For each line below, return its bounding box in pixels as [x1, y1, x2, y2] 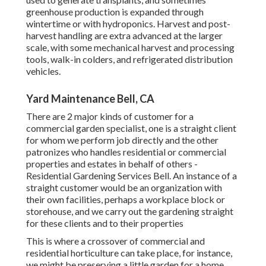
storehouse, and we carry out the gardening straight [26, 205, 233, 217]
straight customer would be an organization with [26, 182, 222, 194]
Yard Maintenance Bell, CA [26, 92, 154, 106]
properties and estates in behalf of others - [26, 158, 198, 170]
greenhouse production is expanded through [26, 6, 204, 18]
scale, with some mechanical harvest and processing [26, 42, 235, 53]
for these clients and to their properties [26, 217, 183, 229]
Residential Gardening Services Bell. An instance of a [26, 170, 237, 182]
